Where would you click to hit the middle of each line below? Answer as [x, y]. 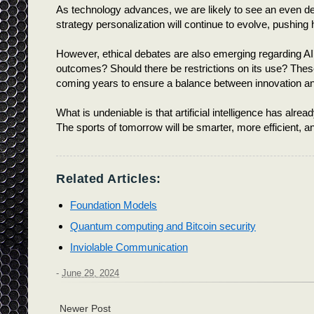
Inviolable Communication [129, 247]
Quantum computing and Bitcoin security [163, 226]
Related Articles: [109, 178]
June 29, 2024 [90, 273]
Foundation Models [114, 205]
